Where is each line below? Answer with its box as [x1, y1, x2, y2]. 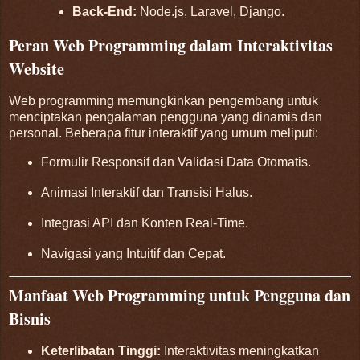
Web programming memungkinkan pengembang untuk [9, 93, 318, 108]
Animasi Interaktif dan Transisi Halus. [40, 186, 252, 200]
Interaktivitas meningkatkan [160, 344, 319, 358]
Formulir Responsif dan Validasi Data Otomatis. [40, 155, 311, 170]
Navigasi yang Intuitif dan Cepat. [40, 246, 226, 260]
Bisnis [9, 306, 51, 330]
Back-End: [72, 4, 137, 18]
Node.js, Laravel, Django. [137, 4, 285, 18]
